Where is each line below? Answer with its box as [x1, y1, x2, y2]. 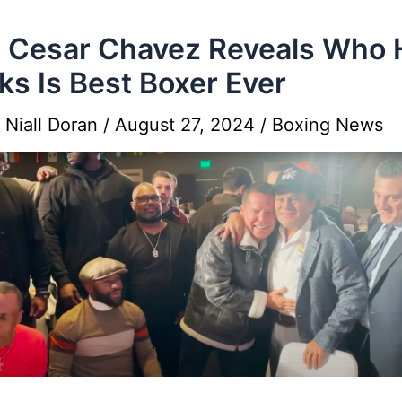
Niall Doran [5, 113, 103, 135]
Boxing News [272, 113, 383, 135]
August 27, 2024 [115, 113, 260, 135]
